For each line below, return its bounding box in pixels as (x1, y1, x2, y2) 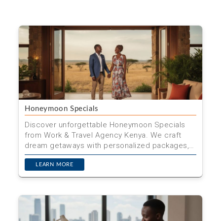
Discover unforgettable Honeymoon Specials (25, 120, 185, 129)
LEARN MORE (36, 162, 74, 167)
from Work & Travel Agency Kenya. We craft (25, 131, 182, 140)
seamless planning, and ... (25, 151, 117, 160)
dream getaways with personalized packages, (25, 141, 189, 150)
